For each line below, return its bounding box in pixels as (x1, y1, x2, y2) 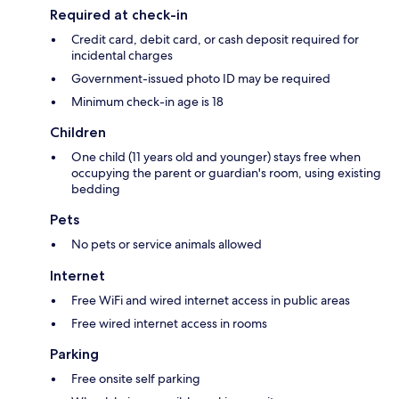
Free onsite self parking (71, 370, 200, 387)
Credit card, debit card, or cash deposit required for (71, 30, 359, 47)
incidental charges (71, 46, 173, 63)
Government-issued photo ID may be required (71, 69, 330, 86)
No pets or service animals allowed (71, 235, 262, 252)
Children (50, 123, 106, 141)
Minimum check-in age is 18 (71, 93, 224, 110)
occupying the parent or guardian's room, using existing (71, 164, 381, 181)
